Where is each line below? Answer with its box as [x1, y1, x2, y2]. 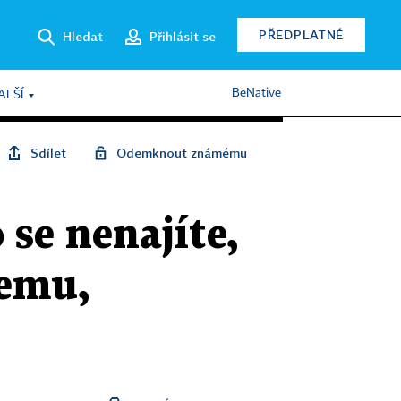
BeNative [232, 87, 281, 99]
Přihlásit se [149, 28, 216, 44]
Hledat [63, 28, 103, 44]
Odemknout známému [116, 145, 247, 160]
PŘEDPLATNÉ [259, 27, 344, 42]
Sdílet [30, 145, 66, 160]
